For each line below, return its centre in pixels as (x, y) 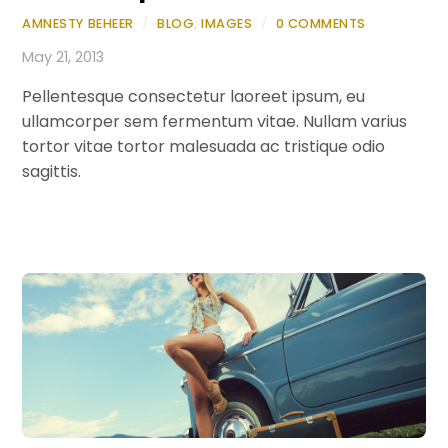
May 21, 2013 (63, 56)
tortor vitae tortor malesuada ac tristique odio (204, 147)
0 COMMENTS (320, 24)
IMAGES (227, 24)
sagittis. (52, 172)
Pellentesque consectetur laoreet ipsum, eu (194, 97)
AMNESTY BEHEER (78, 24)
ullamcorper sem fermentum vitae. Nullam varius (215, 122)
